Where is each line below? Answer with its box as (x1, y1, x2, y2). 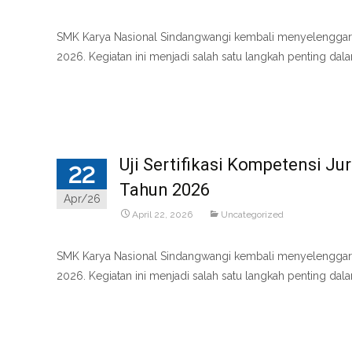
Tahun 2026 (119, 180, 210, 200)
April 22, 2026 (132, 209, 192, 220)
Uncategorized (221, 209, 284, 220)
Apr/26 (63, 192, 101, 205)
